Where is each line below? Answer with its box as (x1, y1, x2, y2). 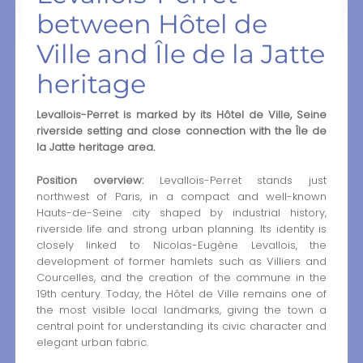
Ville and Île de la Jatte (36, 37, 325, 70)
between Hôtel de (36, 7, 267, 40)
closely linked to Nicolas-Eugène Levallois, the (36, 237, 327, 253)
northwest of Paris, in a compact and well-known (36, 188, 327, 204)
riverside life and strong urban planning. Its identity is (36, 220, 327, 237)
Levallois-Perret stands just (143, 172, 327, 188)
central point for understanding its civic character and (36, 318, 327, 334)
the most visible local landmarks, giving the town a (36, 301, 327, 318)
